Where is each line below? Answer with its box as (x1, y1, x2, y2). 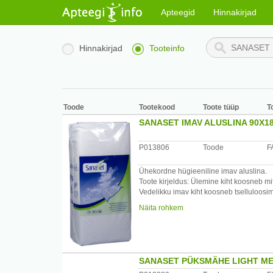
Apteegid (161, 7, 195, 17)
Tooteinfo (149, 43, 185, 53)
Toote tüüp (203, 103, 239, 112)
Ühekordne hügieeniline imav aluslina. (139, 167, 267, 175)
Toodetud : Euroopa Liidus (139, 219, 226, 227)
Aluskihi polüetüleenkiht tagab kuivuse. (139, 198, 268, 207)
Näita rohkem (139, 204, 183, 212)
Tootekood (139, 103, 175, 112)
